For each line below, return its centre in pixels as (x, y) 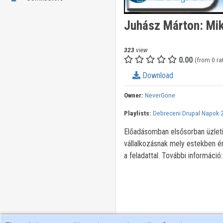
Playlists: (137, 113)
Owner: (133, 95)
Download (157, 76)
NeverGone (160, 95)
